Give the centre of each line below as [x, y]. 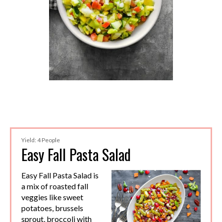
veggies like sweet [52, 197]
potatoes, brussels [52, 208]
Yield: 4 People [41, 140]
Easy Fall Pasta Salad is [60, 175]
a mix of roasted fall [55, 186]
